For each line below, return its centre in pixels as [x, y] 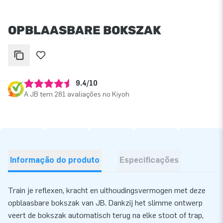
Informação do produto [55, 160]
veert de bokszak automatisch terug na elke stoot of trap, [106, 215]
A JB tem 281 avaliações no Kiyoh [77, 94]
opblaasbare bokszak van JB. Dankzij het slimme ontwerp [105, 203]
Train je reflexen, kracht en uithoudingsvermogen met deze [107, 190]
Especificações [149, 160]
